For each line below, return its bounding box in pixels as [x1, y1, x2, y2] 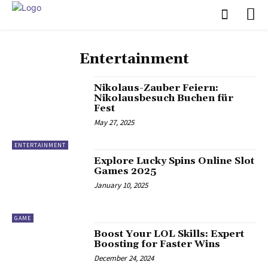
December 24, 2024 [94, 253, 154, 264]
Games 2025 [94, 165, 157, 177]
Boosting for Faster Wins [94, 238, 221, 251]
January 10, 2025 [94, 179, 148, 190]
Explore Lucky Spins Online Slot [94, 154, 255, 167]
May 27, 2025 [94, 117, 135, 127]
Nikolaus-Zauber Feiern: [94, 81, 219, 94]
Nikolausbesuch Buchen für [94, 92, 234, 104]
